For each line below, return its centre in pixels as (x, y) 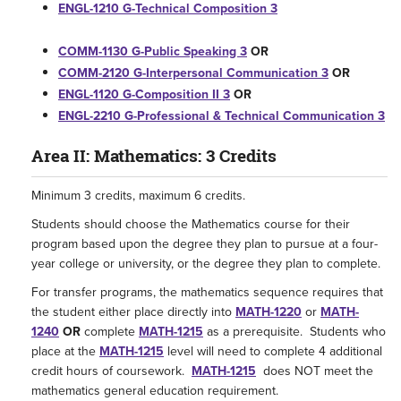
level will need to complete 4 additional (273, 351)
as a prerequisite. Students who (294, 332)
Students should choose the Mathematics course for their (191, 224)
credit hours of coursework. (111, 371)
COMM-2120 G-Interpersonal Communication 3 (193, 73)
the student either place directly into (133, 312)
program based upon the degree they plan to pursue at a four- (205, 244)
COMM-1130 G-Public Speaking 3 (153, 51)
